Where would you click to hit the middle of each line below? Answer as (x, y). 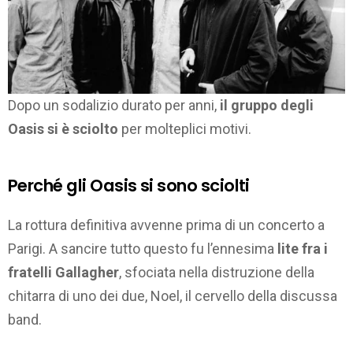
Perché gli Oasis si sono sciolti (129, 186)
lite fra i (303, 248)
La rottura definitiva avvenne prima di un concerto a (166, 225)
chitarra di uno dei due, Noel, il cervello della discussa (173, 295)
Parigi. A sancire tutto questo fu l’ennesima (143, 248)
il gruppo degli (267, 106)
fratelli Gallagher (63, 272)
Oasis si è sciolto (63, 129)
